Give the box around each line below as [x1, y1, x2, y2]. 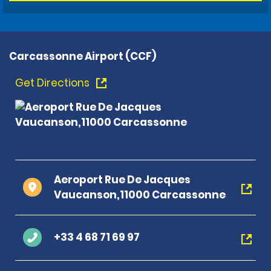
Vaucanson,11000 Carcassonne [54, 187, 226, 202]
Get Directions [15, 75, 92, 90]
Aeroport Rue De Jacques [54, 172, 191, 187]
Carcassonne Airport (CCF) [9, 48, 156, 64]
